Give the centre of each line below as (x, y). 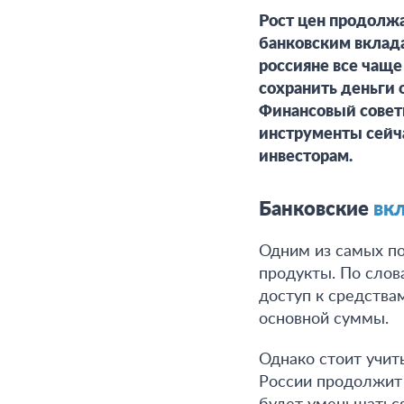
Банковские (316, 209)
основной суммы (322, 319)
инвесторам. (306, 157)
